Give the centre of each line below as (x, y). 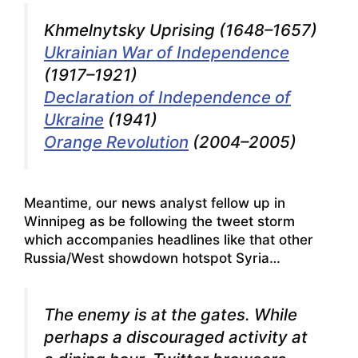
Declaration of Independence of (167, 97)
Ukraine (74, 120)
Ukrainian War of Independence (167, 53)
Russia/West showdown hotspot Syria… (152, 258)
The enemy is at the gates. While (171, 315)
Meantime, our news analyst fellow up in (155, 203)
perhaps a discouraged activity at (176, 337)
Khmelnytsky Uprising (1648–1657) (181, 30)
